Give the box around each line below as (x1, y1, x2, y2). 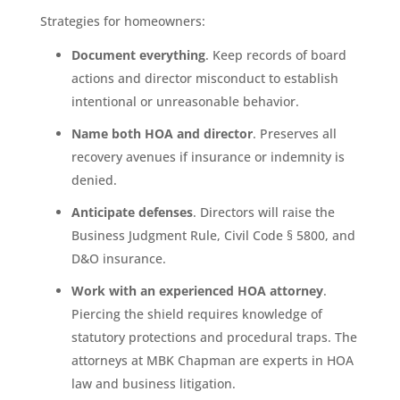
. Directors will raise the (192, 203, 335, 221)
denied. (71, 171, 117, 188)
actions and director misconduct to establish (71, 69, 338, 87)
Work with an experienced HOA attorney (71, 281, 323, 299)
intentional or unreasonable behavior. (71, 92, 299, 110)
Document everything (71, 46, 205, 63)
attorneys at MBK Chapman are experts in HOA (71, 351, 354, 369)
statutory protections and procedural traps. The (71, 328, 357, 346)
